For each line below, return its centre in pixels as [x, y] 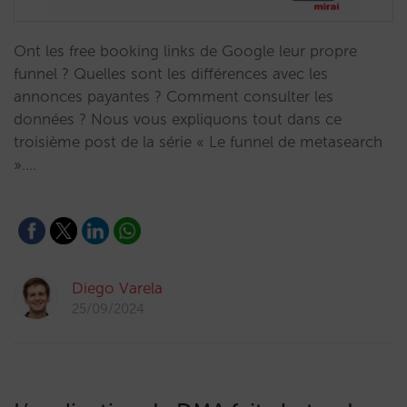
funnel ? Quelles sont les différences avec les [171, 74]
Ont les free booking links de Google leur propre [185, 51]
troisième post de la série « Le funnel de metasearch [198, 142]
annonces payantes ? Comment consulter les [174, 96]
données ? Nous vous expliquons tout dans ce [178, 119]
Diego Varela [117, 288]
